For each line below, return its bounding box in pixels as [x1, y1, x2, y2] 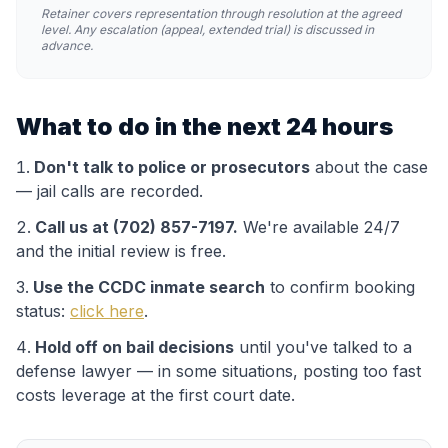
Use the [33, 277, 98, 297]
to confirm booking [265, 277, 415, 297]
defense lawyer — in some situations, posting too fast [16, 361, 421, 381]
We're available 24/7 [238, 217, 400, 237]
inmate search [146, 277, 265, 297]
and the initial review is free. [16, 241, 226, 261]
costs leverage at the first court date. [16, 385, 295, 405]
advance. [41, 38, 93, 53]
